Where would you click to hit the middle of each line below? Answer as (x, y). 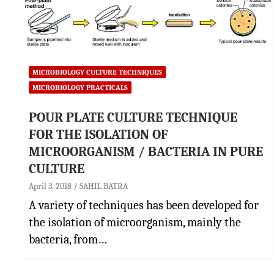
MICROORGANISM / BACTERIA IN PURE (146, 151)
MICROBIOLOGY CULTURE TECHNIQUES (97, 72)
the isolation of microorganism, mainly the (135, 222)
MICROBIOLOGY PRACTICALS (80, 87)
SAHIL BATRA (104, 186)
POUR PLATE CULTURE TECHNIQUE (133, 117)
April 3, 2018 (50, 186)
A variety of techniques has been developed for (144, 205)
